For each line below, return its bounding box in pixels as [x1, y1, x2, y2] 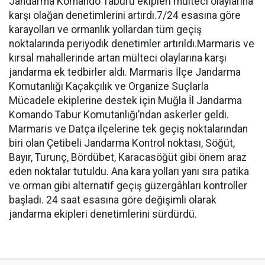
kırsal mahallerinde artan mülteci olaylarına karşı [9, 52, 227, 64]
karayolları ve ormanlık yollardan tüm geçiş [9, 24, 202, 35]
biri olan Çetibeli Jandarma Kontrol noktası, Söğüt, [9, 137, 235, 149]
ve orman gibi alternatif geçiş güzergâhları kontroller [9, 180, 247, 192]
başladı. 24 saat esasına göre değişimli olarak [9, 194, 216, 206]
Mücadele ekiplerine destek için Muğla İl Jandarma [9, 95, 242, 106]
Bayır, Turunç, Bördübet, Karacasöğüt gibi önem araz [9, 151, 247, 163]
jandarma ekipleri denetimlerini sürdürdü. [9, 208, 197, 220]
